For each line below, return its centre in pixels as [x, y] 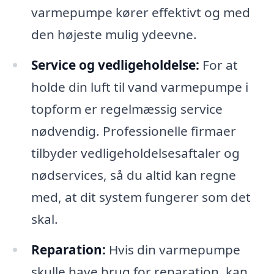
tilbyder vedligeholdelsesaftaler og [135, 153]
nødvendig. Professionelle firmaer [133, 131]
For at [218, 65]
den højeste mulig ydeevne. [114, 35]
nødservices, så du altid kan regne [133, 175]
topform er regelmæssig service [127, 109]
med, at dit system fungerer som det [141, 197]
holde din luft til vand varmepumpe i [139, 87]
